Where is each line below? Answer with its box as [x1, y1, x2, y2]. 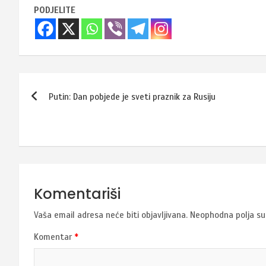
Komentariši [34, 183, 121, 204]
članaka [18, 95, 94, 122]
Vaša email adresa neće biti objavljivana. [34, 209, 188, 220]
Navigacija [18, 71, 119, 98]
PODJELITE [34, 4, 75, 15]
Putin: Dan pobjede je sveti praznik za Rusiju [49, 91, 216, 102]
